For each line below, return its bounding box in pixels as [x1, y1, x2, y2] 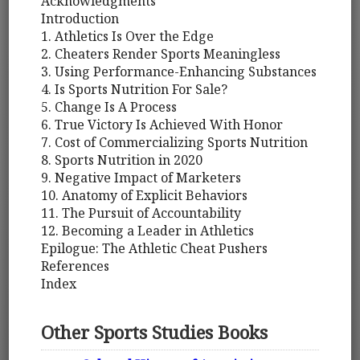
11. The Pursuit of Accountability [41, 204, 242, 223]
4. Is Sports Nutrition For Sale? [41, 80, 228, 99]
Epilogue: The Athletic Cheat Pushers [41, 239, 268, 258]
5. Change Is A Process [41, 98, 178, 117]
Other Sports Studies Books [41, 319, 268, 345]
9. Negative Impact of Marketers [41, 169, 242, 187]
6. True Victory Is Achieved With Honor [41, 116, 284, 134]
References [41, 257, 110, 276]
